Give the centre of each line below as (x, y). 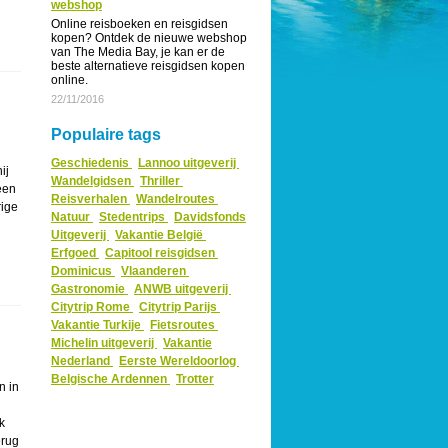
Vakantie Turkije (97, 325)
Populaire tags (106, 134)
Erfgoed (75, 253)
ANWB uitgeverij (182, 289)
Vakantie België (160, 235)
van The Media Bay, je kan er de (138, 52)
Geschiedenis (91, 163)
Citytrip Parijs (179, 307)
